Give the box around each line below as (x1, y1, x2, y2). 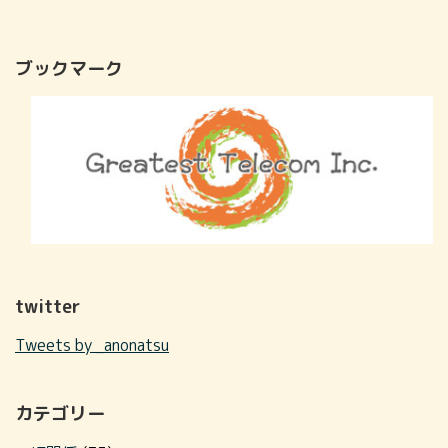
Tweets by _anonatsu (15, 334, 169, 357)
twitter (15, 294, 81, 320)
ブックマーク (15, 55, 123, 81)
